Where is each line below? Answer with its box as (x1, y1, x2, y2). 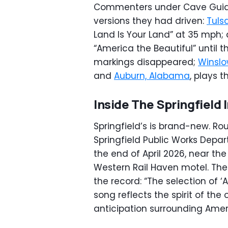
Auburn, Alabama (114, 70, 190, 82)
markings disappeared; (94, 56, 198, 68)
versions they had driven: (94, 15, 207, 27)
